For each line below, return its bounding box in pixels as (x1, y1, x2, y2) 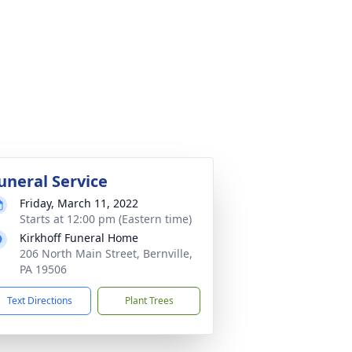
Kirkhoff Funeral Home (20, 230, 138, 245)
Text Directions (7, 294, 72, 307)
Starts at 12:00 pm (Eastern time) (20, 211, 192, 226)
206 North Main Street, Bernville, (20, 246, 192, 261)
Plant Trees (124, 294, 174, 307)
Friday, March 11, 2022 (20, 196, 138, 211)
